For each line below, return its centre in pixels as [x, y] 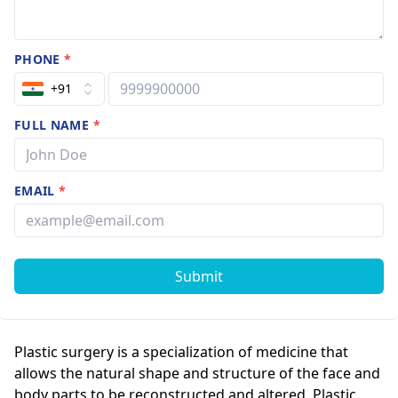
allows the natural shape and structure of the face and [197, 373]
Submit [199, 276]
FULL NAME [54, 124]
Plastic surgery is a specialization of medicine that [181, 351]
